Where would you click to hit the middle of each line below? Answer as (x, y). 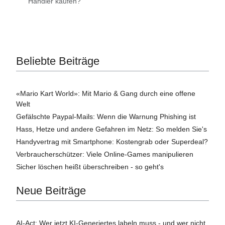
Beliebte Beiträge (58, 61)
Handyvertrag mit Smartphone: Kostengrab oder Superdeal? (112, 141)
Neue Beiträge (51, 190)
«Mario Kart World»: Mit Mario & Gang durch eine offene (106, 93)
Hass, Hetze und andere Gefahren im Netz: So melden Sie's (111, 129)
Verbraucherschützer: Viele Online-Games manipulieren (105, 154)
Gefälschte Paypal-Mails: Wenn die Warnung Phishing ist (106, 116)
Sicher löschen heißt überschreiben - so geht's (90, 166)
